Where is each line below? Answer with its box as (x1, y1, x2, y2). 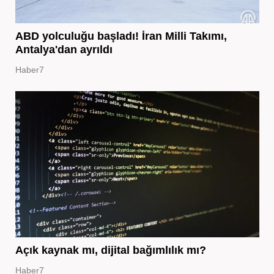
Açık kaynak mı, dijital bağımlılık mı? (15, 244, 206, 257)
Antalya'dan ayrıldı (15, 43, 113, 56)
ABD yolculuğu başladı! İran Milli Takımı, (15, 30, 227, 43)
